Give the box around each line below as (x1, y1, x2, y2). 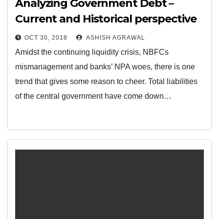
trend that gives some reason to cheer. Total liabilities (15, 77, 197, 86)
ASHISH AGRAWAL (85, 34, 145, 41)
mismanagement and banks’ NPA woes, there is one (15, 63, 195, 71)
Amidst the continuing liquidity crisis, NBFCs (15, 48, 169, 56)
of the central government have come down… (15, 92, 172, 100)
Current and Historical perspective (15, 12, 197, 25)
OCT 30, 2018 (24, 34, 67, 41)
